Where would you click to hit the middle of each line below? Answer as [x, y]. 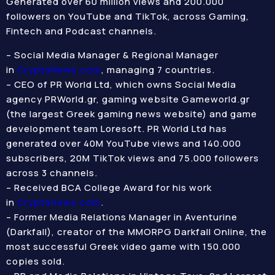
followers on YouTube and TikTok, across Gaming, [128, 16]
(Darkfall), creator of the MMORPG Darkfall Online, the [137, 232]
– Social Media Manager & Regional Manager [112, 55]
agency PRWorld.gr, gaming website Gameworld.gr [128, 99]
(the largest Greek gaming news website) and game [132, 114]
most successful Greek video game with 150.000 [123, 246]
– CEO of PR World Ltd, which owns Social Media [121, 84]
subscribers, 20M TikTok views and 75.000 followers [133, 158]
